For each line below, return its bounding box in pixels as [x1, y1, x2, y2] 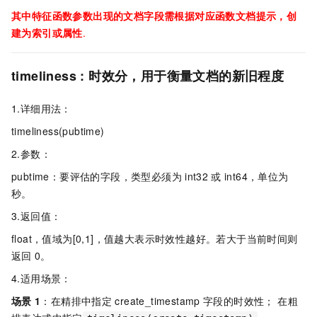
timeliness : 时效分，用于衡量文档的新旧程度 [11, 67, 284, 86]
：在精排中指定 [40, 294, 113, 309]
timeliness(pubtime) [11, 124, 105, 139]
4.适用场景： [11, 271, 71, 286]
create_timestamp [115, 294, 200, 309]
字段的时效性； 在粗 [203, 294, 298, 309]
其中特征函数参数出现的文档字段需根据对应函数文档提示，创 [11, 8, 297, 23]
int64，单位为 [224, 169, 289, 184]
